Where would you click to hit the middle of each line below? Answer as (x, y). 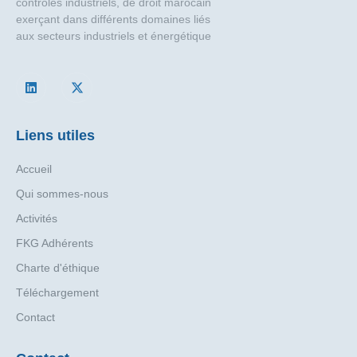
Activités (37, 219)
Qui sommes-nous (62, 194)
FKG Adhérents (55, 243)
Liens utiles (55, 136)
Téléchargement (57, 293)
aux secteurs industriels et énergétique (114, 36)
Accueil (34, 169)
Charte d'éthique (58, 268)
